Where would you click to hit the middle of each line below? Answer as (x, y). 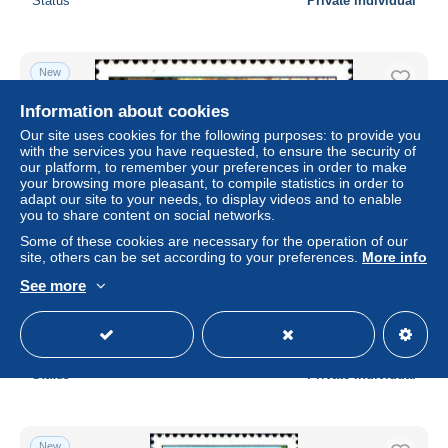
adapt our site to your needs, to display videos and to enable (211, 199)
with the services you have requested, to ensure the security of (218, 151)
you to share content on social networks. (147, 215)
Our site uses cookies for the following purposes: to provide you (220, 135)
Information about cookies (124, 111)
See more (53, 285)
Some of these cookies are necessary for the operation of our (214, 241)
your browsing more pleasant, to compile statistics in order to (212, 183)
